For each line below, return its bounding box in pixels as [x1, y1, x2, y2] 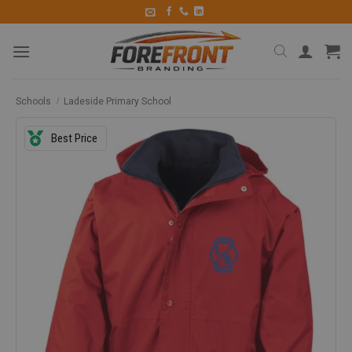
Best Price [51, 131, 97, 145]
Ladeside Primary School [64, 96, 172, 107]
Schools [16, 96, 51, 107]
